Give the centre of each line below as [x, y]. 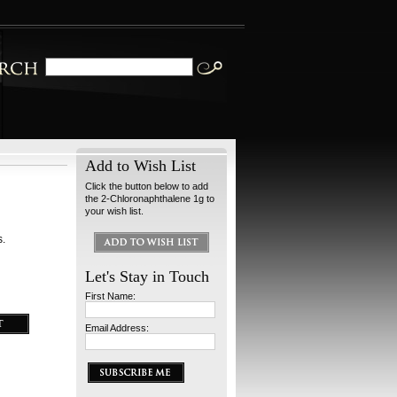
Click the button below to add [147, 186]
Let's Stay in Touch [147, 276]
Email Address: [117, 328]
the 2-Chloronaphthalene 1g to [150, 198]
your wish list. [114, 211]
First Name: [110, 296]
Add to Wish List [140, 166]
